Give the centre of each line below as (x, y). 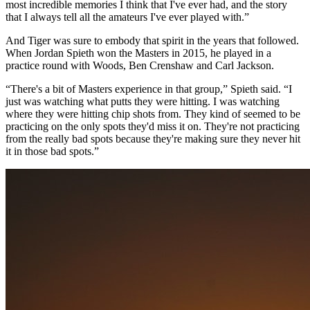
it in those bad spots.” (52, 151)
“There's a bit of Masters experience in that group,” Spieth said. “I (149, 89)
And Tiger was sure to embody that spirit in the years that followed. (152, 40)
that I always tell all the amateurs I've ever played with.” (127, 17)
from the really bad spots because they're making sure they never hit (153, 138)
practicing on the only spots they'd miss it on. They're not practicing (153, 126)
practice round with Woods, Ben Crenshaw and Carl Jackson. (140, 65)
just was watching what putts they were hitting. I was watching (143, 101)
